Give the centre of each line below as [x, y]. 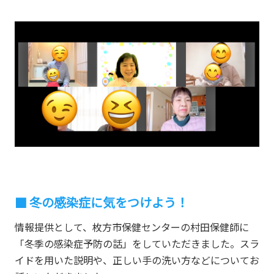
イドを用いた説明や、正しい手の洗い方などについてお [137, 260]
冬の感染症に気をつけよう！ [109, 202]
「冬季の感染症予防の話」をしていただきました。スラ [137, 244]
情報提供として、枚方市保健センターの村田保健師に [131, 227]
